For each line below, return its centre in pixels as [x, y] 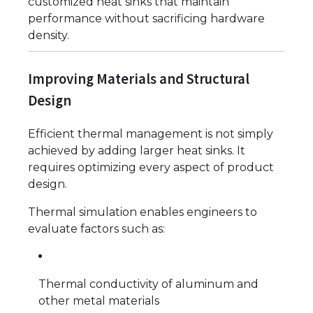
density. [49, 35]
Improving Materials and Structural [139, 79]
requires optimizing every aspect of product [151, 168]
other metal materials [99, 301]
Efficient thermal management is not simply [151, 134]
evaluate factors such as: [96, 229]
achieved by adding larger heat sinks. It [137, 151]
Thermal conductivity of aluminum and [148, 284]
